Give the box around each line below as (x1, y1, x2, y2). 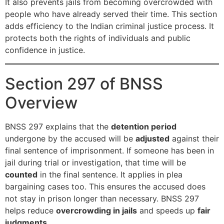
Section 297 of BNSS (5, 73, 163, 93)
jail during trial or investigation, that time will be (5, 157, 186, 167)
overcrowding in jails (56, 205, 137, 215)
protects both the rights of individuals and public (5, 33, 190, 43)
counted (5, 169, 37, 179)
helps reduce (5, 205, 56, 215)
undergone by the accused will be (5, 133, 135, 143)
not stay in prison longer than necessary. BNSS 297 (5, 193, 199, 203)
